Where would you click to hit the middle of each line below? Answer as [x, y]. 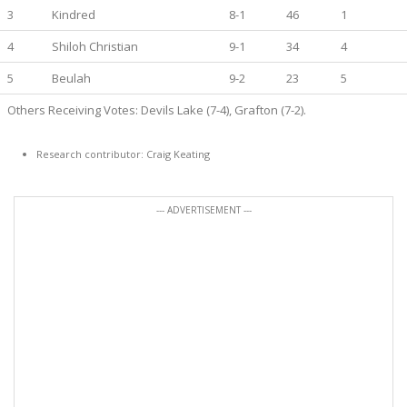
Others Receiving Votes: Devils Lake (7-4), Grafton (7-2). [157, 110]
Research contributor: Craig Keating [123, 154]
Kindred [74, 15]
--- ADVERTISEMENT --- [203, 210]
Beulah [71, 78]
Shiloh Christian [95, 46]
